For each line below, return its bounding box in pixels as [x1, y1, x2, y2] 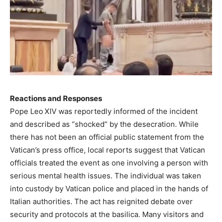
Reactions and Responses [10, 94, 102, 104]
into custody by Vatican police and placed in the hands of [10, 184, 208, 194]
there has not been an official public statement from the [10, 132, 204, 142]
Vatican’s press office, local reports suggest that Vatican [10, 145, 205, 155]
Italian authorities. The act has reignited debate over [10, 197, 193, 207]
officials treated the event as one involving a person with [10, 158, 208, 168]
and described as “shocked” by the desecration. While [10, 119, 199, 129]
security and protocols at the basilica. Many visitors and [10, 210, 204, 220]
